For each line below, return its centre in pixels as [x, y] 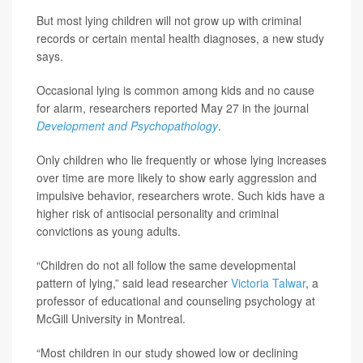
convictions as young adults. [109, 231]
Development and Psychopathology [127, 126]
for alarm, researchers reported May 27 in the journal [173, 108]
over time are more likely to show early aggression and [177, 177]
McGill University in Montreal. [111, 318]
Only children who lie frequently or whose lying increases [181, 160]
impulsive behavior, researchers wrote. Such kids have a [181, 195]
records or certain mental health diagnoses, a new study [180, 38]
